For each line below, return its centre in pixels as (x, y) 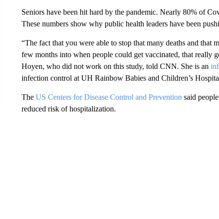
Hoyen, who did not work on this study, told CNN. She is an (116, 66)
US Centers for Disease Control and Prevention (109, 97)
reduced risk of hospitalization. (68, 109)
